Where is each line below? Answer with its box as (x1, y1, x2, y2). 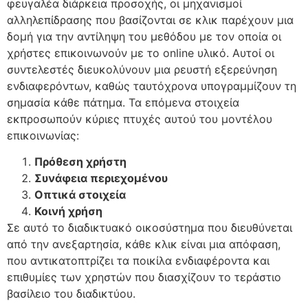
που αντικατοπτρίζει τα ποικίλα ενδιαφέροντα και (7, 254, 269, 268)
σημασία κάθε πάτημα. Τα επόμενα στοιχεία (7, 95, 239, 109)
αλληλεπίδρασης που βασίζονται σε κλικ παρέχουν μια (7, 12, 294, 27)
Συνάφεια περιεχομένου (34, 171, 168, 186)
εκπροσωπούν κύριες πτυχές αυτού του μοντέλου (7, 111, 272, 126)
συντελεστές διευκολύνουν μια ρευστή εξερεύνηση (7, 62, 277, 76)
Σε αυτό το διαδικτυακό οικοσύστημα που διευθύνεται (7, 221, 292, 235)
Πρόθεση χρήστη (34, 155, 126, 169)
